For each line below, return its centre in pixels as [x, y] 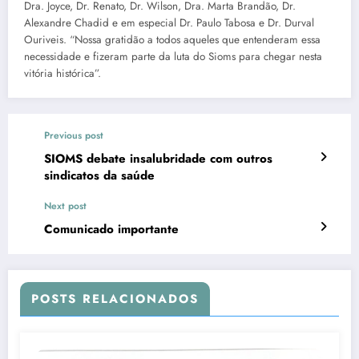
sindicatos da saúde [99, 175]
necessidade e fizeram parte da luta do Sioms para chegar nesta [173, 56]
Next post [65, 206]
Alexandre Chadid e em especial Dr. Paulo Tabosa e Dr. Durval [169, 22]
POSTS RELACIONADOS [115, 298]
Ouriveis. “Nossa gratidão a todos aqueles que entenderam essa [172, 39]
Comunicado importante [111, 229]
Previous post [74, 135]
